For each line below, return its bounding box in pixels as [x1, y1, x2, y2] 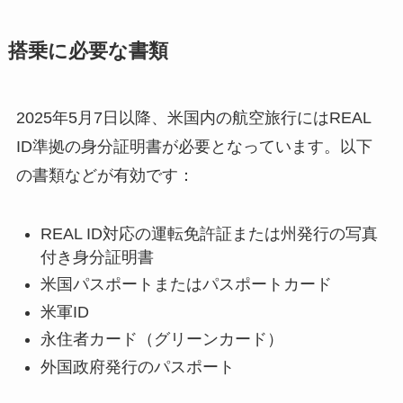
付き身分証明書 [40, 247, 154, 266]
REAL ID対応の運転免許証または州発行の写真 [40, 224, 378, 243]
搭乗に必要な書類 [7, 40, 168, 62]
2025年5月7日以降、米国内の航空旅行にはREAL [15, 108, 371, 127]
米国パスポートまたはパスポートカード [40, 275, 332, 294]
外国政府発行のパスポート [40, 357, 235, 376]
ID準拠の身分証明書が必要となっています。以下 [15, 137, 372, 156]
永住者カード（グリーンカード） [40, 330, 283, 349]
